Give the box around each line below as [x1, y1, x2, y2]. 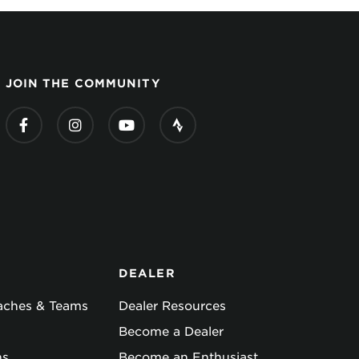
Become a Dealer [119, 325, 224, 339]
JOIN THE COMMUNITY [5, 77, 161, 90]
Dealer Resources [119, 299, 226, 313]
